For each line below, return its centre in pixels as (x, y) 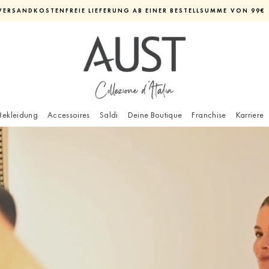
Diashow (160, 27)
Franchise (209, 115)
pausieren (163, 40)
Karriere (250, 115)
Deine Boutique (155, 115)
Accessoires (68, 115)
